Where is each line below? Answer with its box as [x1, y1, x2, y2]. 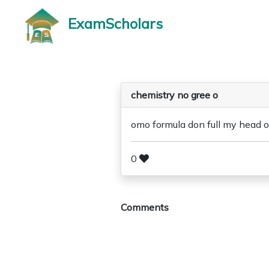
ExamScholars [68, 14, 163, 32]
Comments [121, 201, 169, 213]
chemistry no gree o [131, 89, 218, 101]
